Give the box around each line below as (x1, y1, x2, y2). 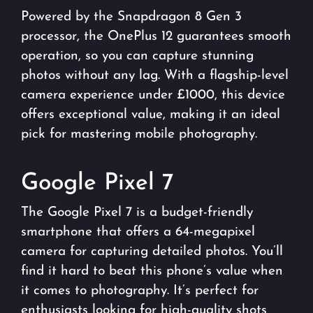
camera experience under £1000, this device (21, 89, 285, 103)
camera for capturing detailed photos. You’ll (21, 245, 283, 259)
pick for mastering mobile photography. (21, 128, 257, 142)
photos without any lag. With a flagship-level (21, 69, 289, 83)
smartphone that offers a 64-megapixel (21, 226, 255, 240)
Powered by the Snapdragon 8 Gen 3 (21, 10, 242, 24)
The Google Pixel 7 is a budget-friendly (21, 206, 253, 220)
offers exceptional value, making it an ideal (21, 108, 280, 122)
